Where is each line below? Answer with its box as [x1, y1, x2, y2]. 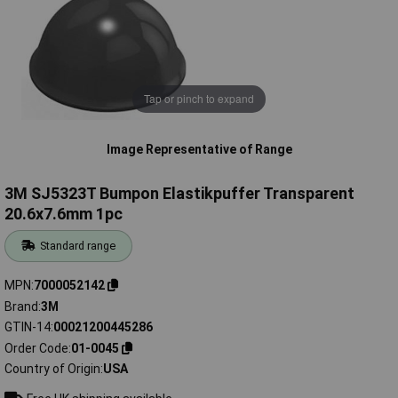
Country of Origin [4, 362, 100, 377]
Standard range [40, 239, 116, 253]
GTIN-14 [4, 320, 51, 335]
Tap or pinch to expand [144, 91, 254, 107]
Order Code [4, 340, 68, 355]
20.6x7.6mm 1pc [4, 204, 123, 224]
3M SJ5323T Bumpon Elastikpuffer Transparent [4, 184, 354, 203]
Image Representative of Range [106, 141, 292, 156]
